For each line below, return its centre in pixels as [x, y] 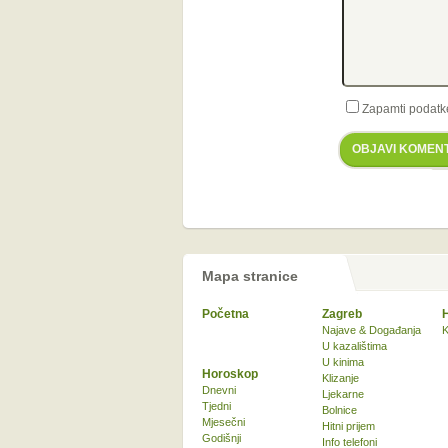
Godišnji [221, 438]
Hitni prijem [348, 426]
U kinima [343, 362]
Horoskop [230, 374]
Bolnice [339, 410]
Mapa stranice [250, 276]
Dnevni [219, 390]
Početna [225, 314]
